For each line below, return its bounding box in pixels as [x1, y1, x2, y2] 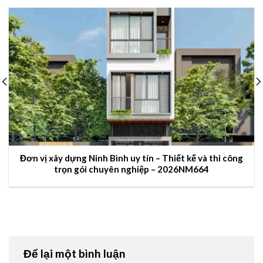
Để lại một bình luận [23, 247, 128, 261]
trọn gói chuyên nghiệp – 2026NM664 [54, 163, 209, 174]
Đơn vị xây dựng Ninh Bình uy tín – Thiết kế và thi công [20, 152, 243, 163]
